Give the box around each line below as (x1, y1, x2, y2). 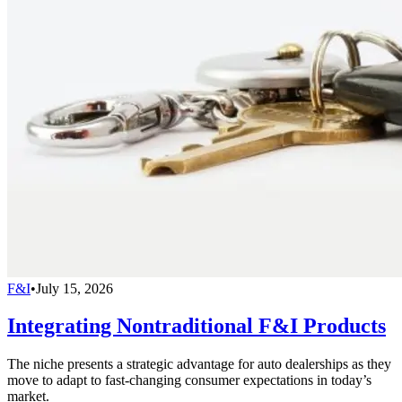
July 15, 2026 (36, 280, 113, 296)
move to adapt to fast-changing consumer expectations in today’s (7, 372, 371, 389)
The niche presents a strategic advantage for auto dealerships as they (7, 356, 391, 372)
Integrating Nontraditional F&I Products (7, 314, 386, 338)
